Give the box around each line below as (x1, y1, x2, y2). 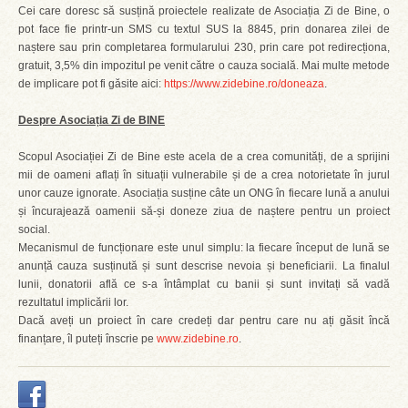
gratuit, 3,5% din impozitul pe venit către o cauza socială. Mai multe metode (18, 59, 390, 72)
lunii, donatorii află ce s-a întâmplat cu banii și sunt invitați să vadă (18, 278, 390, 291)
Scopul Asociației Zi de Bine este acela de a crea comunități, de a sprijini (18, 150, 390, 163)
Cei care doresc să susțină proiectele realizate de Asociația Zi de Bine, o (18, 5, 390, 17)
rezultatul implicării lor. (18, 296, 128, 309)
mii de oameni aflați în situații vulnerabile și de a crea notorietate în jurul (18, 168, 390, 181)
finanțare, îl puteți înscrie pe (18, 332, 157, 345)
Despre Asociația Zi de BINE (18, 114, 165, 127)
